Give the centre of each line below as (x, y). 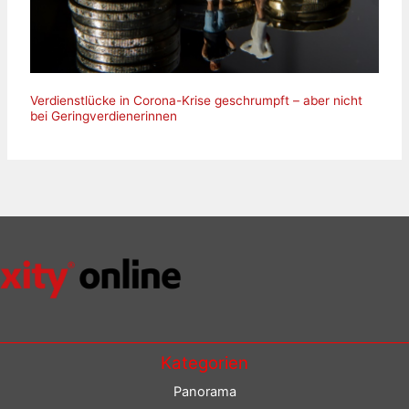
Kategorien (204, 362)
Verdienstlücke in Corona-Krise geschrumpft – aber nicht (196, 100)
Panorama (204, 392)
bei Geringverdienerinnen (103, 115)
